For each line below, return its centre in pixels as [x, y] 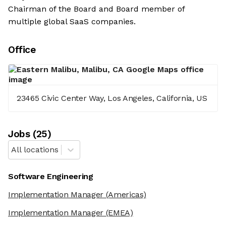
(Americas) [125, 195]
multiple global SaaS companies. [72, 22]
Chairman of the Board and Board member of [96, 9]
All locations [35, 150]
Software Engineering [51, 177]
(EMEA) [118, 213]
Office [22, 50]
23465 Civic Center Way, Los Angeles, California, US [112, 98]
